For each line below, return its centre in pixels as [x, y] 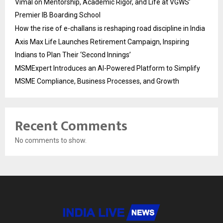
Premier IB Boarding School [58, 15]
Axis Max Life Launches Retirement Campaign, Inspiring [102, 42]
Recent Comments [71, 126]
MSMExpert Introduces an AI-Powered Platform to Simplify [108, 68]
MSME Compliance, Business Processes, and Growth [97, 81]
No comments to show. [51, 141]
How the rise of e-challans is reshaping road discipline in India [110, 29]
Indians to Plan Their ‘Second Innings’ [73, 55]
